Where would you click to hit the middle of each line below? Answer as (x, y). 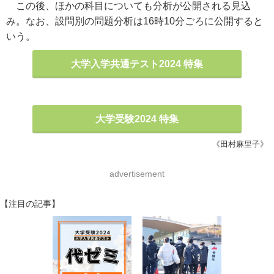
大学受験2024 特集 (137, 119)
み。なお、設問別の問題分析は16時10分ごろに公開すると (135, 21)
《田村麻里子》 (240, 144)
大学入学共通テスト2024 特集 (137, 64)
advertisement (137, 174)
